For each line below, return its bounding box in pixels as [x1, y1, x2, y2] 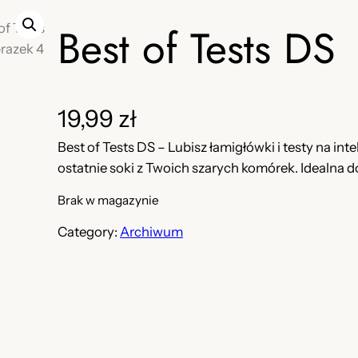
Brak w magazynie [58, 192, 159, 208]
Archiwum [120, 223, 183, 240]
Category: [58, 223, 120, 240]
